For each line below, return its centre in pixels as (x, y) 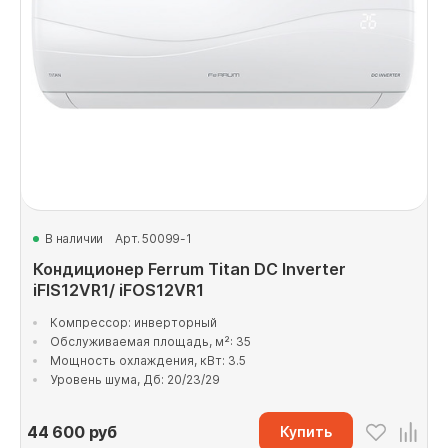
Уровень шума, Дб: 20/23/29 (135, 379)
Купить (306, 431)
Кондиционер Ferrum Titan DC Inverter (189, 269)
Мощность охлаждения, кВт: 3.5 (148, 360)
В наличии (74, 238)
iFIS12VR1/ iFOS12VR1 (118, 290)
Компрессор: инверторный (133, 322)
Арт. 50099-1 (153, 238)
